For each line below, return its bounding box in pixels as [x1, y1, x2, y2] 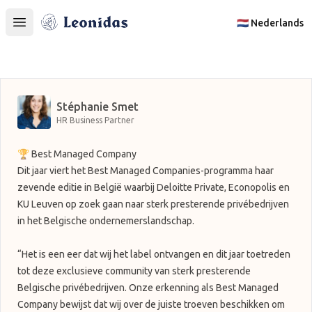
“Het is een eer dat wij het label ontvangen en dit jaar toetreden [17, 249, 290, 260]
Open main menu [18, 22, 111, 38]
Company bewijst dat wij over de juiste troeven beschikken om [17, 299, 285, 310]
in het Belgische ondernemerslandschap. [17, 215, 194, 226]
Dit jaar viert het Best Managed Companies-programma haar [17, 165, 274, 176]
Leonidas [38, 11, 86, 26]
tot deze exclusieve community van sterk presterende [17, 265, 251, 276]
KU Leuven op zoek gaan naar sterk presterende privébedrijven [17, 198, 289, 210]
